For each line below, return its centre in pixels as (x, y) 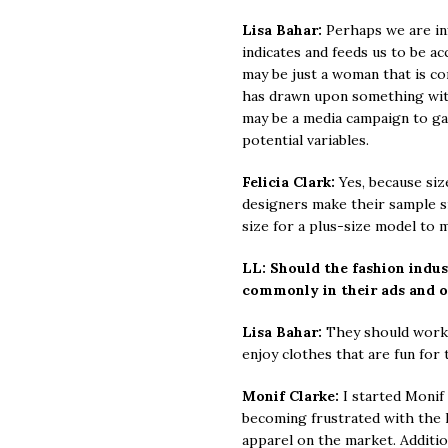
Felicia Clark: (290, 181)
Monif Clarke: (290, 395)
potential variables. (305, 139)
